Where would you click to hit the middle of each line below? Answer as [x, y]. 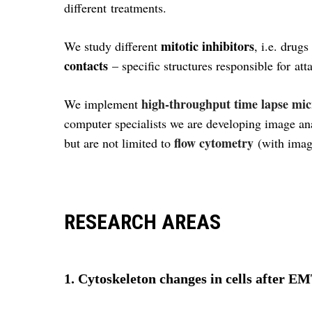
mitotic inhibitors [208, 46]
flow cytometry [214, 143]
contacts [86, 65]
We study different [112, 46]
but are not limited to [119, 143]
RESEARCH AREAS [142, 222]
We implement [103, 104]
